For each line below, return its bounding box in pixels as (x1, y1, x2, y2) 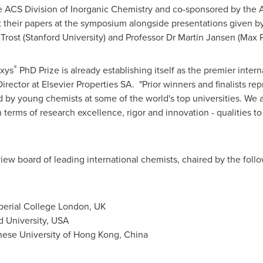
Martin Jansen (177, 31, 235, 44)
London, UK (58, 200, 106, 213)
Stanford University (25, 31, 103, 44)
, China (119, 228, 148, 241)
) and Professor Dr (103, 31, 178, 44)
